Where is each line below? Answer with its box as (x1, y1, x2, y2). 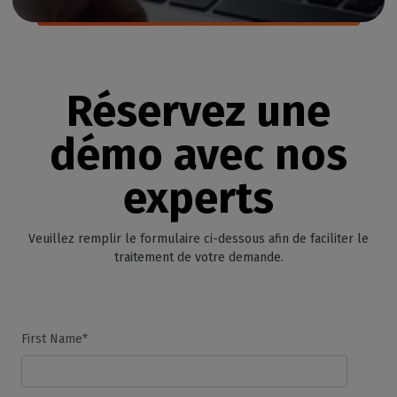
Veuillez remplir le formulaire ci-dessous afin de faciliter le (28, 230, 369, 246)
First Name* (21, 331, 88, 346)
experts (123, 172, 274, 224)
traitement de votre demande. (113, 249, 284, 265)
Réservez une (66, 85, 331, 137)
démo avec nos (50, 128, 347, 181)
